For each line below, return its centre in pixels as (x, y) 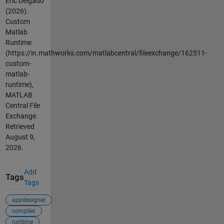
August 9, (20, 137)
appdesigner (28, 200)
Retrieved (20, 126)
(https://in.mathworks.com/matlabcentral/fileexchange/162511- (106, 53)
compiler (23, 211)
